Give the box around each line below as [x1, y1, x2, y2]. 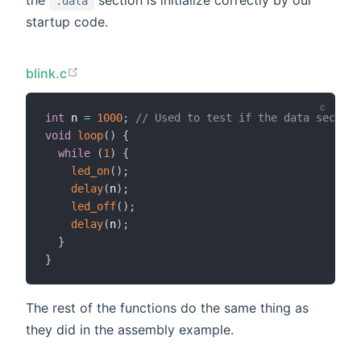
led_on [71, 164, 110, 177]
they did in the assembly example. [26, 321, 234, 338]
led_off [71, 199, 116, 213]
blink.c [26, 65, 68, 82]
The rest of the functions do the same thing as [26, 299, 309, 316]
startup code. [26, 14, 108, 31]
